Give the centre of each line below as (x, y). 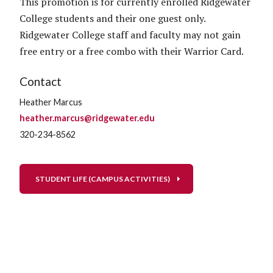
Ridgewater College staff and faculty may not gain (130, 34)
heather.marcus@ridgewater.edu (87, 118)
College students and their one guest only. (112, 18)
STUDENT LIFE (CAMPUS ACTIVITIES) (103, 179)
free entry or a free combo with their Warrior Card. (132, 51)
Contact (41, 81)
